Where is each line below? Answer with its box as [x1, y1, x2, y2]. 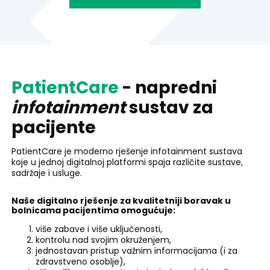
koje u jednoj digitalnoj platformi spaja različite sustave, [11, 155, 243, 168]
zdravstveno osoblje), [36, 255, 125, 268]
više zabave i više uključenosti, [36, 222, 162, 235]
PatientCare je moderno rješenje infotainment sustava [11, 145, 242, 157]
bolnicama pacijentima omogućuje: [11, 204, 175, 216]
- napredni [119, 75, 217, 99]
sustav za [125, 95, 213, 119]
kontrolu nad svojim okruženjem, [36, 233, 171, 246]
